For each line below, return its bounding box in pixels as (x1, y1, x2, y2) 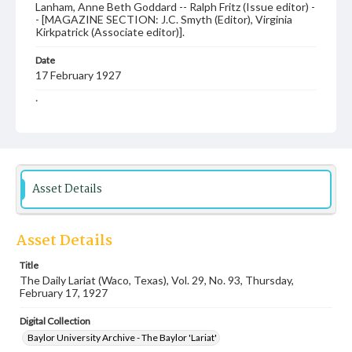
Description (35, 141, 84, 152)
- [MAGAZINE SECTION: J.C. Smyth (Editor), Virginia (35, 13, 292, 26)
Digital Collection (20, 315, 90, 327)
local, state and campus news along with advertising (35, 167, 289, 181)
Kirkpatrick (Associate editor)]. (35, 25, 185, 38)
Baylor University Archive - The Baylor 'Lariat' (27, 332, 217, 343)
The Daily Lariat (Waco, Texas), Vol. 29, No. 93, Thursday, (20, 273, 294, 287)
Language (35, 97, 75, 109)
